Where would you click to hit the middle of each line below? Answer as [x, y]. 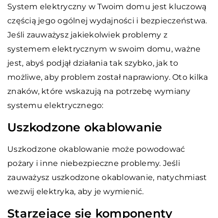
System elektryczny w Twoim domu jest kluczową [107, 6]
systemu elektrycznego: [55, 105]
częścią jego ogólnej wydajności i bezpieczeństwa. [107, 20]
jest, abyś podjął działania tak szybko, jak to [93, 63]
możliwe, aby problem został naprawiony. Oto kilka [108, 77]
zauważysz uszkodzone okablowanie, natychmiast [107, 177]
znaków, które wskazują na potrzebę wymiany [99, 91]
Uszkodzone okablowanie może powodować [96, 149]
